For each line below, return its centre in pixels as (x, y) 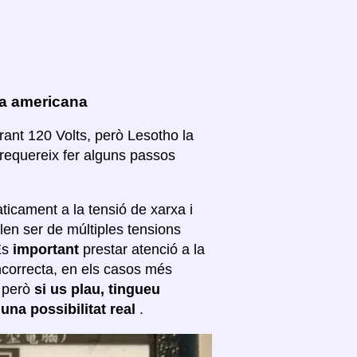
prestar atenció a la (144, 250)
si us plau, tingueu (97, 290)
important (48, 250)
